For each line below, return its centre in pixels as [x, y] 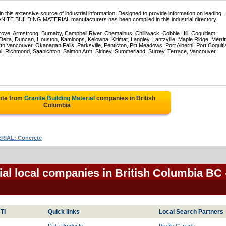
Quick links [64, 212]
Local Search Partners [191, 212]
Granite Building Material [59, 98]
